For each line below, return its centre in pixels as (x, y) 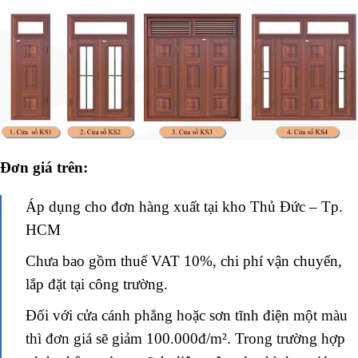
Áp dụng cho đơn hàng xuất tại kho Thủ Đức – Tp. (184, 206)
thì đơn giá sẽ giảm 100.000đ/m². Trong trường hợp (185, 338)
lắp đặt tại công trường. (97, 284)
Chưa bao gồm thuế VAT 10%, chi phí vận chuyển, (184, 261)
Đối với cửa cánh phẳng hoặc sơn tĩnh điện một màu (187, 315)
